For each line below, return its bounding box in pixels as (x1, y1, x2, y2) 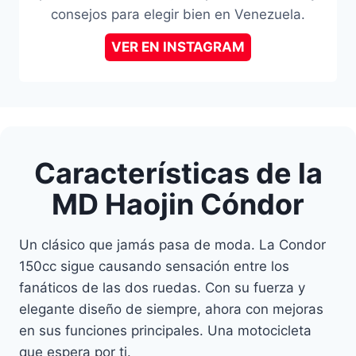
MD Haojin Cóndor (52, 186, 304, 222)
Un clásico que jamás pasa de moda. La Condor (19, 236, 326, 253)
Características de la (33, 155, 323, 191)
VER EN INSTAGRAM (111, 38, 245, 55)
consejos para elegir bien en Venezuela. (51, 6, 305, 22)
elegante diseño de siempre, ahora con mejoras (19, 300, 323, 317)
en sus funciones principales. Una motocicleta (19, 322, 311, 339)
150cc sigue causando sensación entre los (19, 257, 289, 274)
